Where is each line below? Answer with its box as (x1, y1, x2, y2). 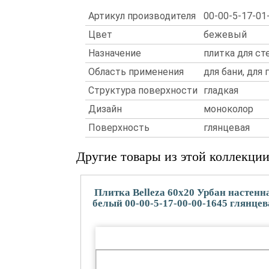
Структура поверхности (88, 85, 198, 96)
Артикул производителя (88, 10, 196, 22)
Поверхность (88, 122, 150, 133)
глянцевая (204, 122, 250, 133)
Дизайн (88, 103, 122, 115)
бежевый (204, 29, 247, 40)
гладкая (204, 85, 238, 96)
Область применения (88, 66, 184, 77)
